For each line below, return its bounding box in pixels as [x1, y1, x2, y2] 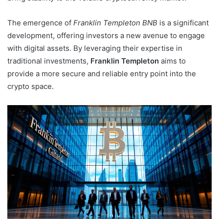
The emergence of [7, 18, 73, 27]
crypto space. [7, 81, 54, 91]
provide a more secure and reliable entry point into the [7, 68, 196, 78]
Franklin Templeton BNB [73, 18, 157, 27]
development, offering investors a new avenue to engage [7, 30, 205, 40]
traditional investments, [7, 56, 90, 66]
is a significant [157, 18, 209, 27]
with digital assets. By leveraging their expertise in [7, 43, 182, 53]
